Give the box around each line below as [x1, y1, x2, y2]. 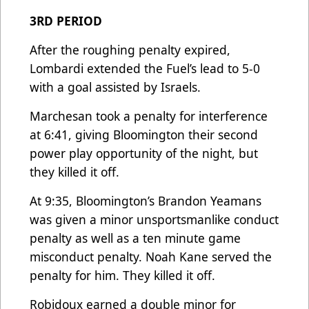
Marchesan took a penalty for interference [30, 108, 268, 125]
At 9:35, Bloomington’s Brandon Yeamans [30, 192, 261, 210]
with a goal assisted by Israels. [30, 79, 204, 96]
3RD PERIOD [30, 12, 102, 30]
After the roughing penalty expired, [30, 41, 230, 59]
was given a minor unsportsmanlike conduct [30, 211, 279, 228]
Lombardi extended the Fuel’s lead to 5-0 [30, 60, 260, 77]
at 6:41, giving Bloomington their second [30, 126, 258, 143]
